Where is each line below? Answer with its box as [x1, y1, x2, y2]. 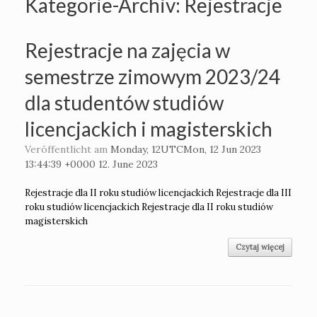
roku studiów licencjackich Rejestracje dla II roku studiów [25, 201, 273, 214]
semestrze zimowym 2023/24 [25, 64, 280, 89]
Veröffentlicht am [30, 143, 110, 156]
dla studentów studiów [25, 91, 224, 115]
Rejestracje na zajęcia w [25, 38, 230, 63]
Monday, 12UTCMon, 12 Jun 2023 [110, 143, 261, 156]
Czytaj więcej [236, 242, 284, 253]
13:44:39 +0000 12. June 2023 [25, 158, 158, 171]
